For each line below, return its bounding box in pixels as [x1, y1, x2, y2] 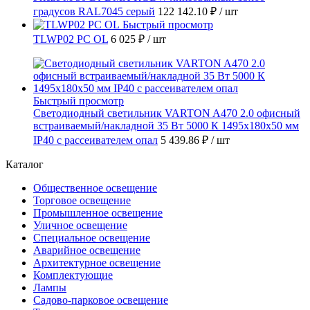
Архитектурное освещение [33, 256, 161, 268]
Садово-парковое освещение [33, 293, 168, 306]
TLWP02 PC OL [33, 33, 108, 45]
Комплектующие [33, 268, 113, 281]
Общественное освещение [33, 181, 157, 194]
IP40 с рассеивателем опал [33, 134, 158, 146]
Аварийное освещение [33, 244, 140, 256]
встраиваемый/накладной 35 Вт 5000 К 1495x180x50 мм [33, 119, 299, 131]
